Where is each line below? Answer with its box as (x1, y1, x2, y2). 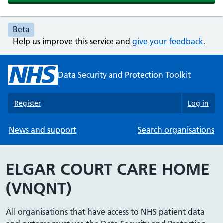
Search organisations (138, 125, 214, 135)
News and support (9, 125, 76, 135)
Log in (188, 99, 209, 108)
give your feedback (132, 36, 203, 46)
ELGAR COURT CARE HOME (6, 160, 210, 179)
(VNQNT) (6, 179, 72, 198)
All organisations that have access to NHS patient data (6, 207, 205, 217)
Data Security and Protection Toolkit (58, 69, 191, 80)
